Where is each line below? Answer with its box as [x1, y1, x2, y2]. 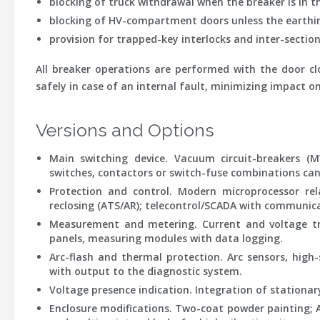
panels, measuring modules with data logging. [49, 231, 283, 245]
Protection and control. [49, 184, 172, 198]
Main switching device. [49, 151, 169, 165]
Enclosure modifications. [49, 301, 173, 315]
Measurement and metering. [49, 217, 198, 231]
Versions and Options [36, 119, 214, 141]
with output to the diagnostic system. [49, 264, 242, 278]
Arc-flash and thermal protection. [49, 250, 223, 264]
